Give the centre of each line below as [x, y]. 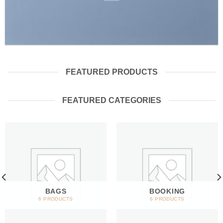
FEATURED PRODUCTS [111, 72]
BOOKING [167, 191]
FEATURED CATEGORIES [111, 100]
